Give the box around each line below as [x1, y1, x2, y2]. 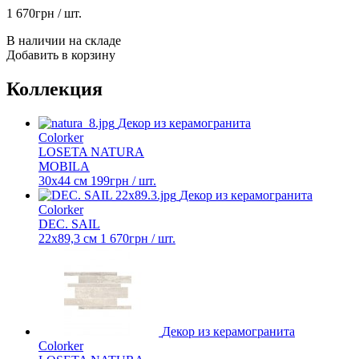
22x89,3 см [38, 231, 97, 245]
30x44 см [38, 173, 87, 188]
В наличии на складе [6, 33, 121, 47]
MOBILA [38, 159, 90, 173]
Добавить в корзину [6, 47, 115, 62]
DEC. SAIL [38, 216, 100, 231]
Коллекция [6, 78, 103, 99]
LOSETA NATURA [38, 144, 144, 159]
